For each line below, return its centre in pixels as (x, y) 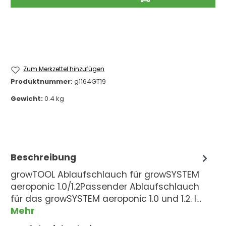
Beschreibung (43, 158)
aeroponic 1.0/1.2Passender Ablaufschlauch (105, 187)
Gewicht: (27, 99)
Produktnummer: (42, 82)
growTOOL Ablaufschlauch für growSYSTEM (105, 175)
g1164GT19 (90, 82)
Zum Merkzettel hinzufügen (64, 69)
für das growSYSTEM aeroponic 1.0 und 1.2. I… (106, 199)
